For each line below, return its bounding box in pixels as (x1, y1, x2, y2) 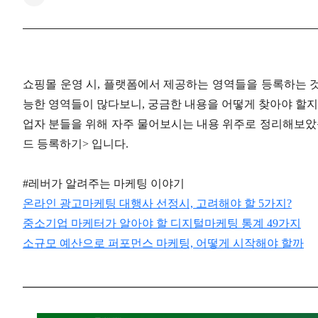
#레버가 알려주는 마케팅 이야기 (23, 177, 185, 190)
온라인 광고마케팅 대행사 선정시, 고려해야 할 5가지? (23, 197, 292, 210)
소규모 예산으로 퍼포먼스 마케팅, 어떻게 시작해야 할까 (23, 237, 304, 250)
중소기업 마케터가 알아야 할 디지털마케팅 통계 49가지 (23, 217, 301, 230)
